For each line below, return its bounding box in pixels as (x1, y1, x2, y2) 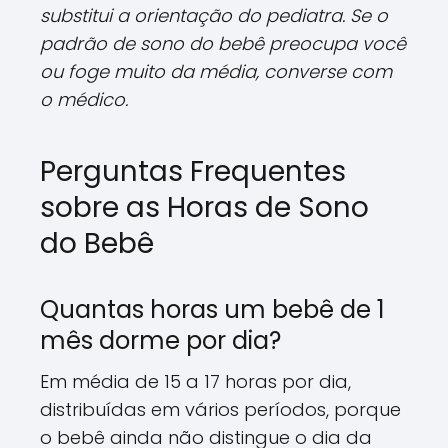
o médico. (40, 86, 128, 112)
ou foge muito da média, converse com (40, 58, 392, 84)
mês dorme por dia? (40, 323, 281, 357)
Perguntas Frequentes (40, 151, 346, 191)
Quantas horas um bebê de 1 (40, 292, 385, 326)
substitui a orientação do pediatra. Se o (40, 2, 388, 28)
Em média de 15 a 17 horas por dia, (40, 368, 351, 394)
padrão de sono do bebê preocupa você (40, 30, 406, 56)
